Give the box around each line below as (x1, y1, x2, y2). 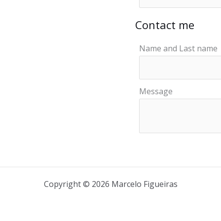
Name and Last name (139, 43, 218, 54)
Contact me (135, 17, 194, 32)
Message (139, 86, 173, 97)
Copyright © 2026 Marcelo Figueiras (43, 178, 178, 189)
